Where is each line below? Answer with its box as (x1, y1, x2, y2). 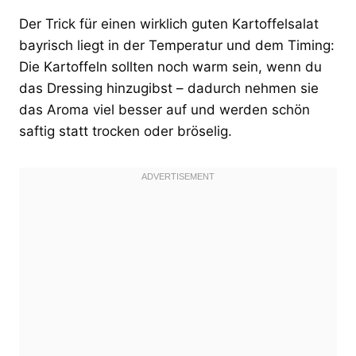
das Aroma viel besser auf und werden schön (19, 101, 310, 118)
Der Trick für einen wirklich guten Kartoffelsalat (19, 15, 319, 32)
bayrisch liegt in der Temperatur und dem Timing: (19, 37, 335, 53)
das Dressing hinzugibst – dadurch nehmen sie (19, 79, 319, 96)
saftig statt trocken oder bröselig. (19, 122, 232, 139)
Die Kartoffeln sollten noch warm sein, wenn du (19, 58, 322, 75)
